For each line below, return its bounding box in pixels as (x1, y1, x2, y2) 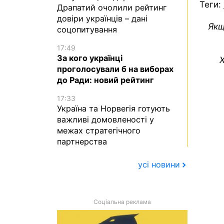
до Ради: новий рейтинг (57, 74, 154, 85)
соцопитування (57, 24, 117, 34)
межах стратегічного (57, 125, 140, 135)
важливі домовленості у (57, 114, 154, 124)
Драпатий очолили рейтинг (57, 2, 166, 12)
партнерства (57, 136, 107, 146)
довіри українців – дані (57, 13, 147, 23)
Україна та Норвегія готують (57, 103, 170, 113)
